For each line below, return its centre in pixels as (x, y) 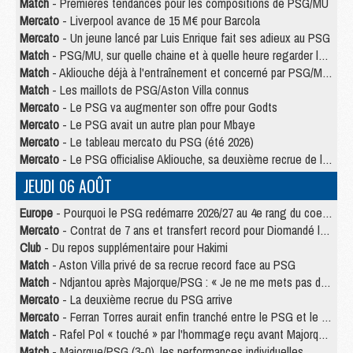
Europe (36, 213)
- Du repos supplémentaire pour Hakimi (134, 248)
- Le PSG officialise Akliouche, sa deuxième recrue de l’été (191, 160)
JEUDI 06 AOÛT (68, 186)
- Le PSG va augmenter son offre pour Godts (168, 108)
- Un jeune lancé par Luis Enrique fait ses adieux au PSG (195, 38)
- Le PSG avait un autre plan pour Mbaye (157, 125)
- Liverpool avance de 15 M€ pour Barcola (160, 21)
